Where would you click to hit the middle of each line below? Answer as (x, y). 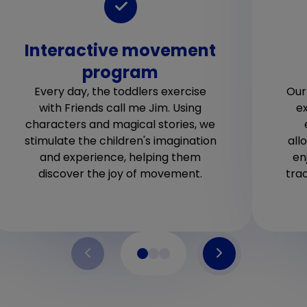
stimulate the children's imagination (120, 140)
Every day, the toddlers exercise (121, 91)
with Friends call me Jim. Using (121, 108)
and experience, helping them (121, 157)
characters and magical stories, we (121, 124)
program (121, 72)
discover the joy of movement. (121, 173)
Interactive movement (121, 50)
